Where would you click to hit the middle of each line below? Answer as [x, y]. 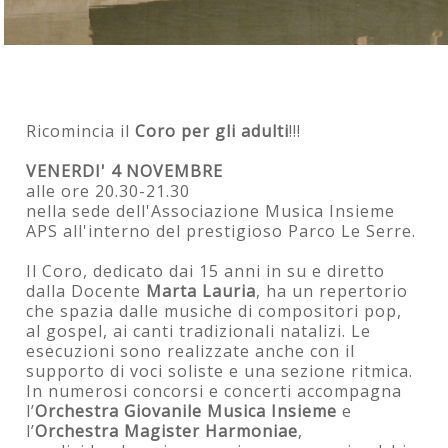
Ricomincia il [81, 130]
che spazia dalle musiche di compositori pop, [214, 310]
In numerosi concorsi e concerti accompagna [214, 390]
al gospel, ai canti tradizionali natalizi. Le [199, 330]
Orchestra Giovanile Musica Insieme [186, 410]
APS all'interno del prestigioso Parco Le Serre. [221, 230]
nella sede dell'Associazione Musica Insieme [211, 210]
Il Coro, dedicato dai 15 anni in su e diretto [206, 270]
